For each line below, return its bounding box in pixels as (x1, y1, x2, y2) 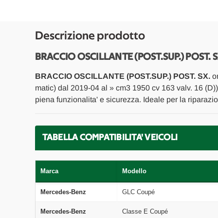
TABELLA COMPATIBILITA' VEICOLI (42, 133, 178, 142)
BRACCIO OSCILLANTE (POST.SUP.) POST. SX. (35, 72, 210, 80)
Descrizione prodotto (35, 30, 145, 42)
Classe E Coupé (122, 207, 168, 215)
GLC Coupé (122, 188, 155, 196)
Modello (122, 167, 146, 175)
